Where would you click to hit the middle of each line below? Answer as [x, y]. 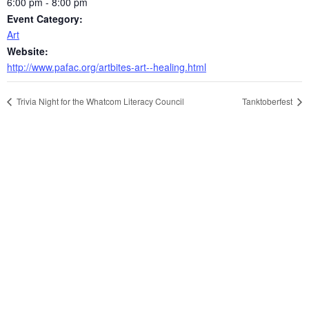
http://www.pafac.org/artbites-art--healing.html [107, 67]
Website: [28, 51]
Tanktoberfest [268, 101]
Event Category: [45, 18]
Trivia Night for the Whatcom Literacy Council [99, 101]
